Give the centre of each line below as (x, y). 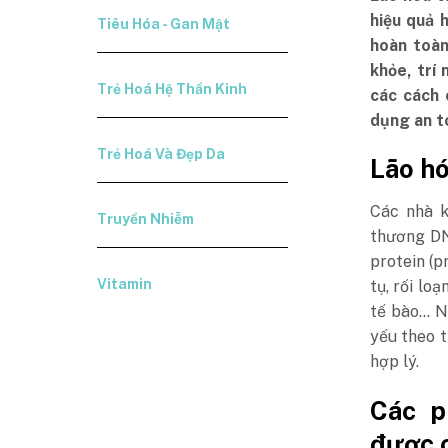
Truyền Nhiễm (146, 219)
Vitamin (125, 284)
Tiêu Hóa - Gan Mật (164, 24)
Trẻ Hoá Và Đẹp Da (161, 154)
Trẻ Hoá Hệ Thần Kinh (172, 89)
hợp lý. (394, 362)
